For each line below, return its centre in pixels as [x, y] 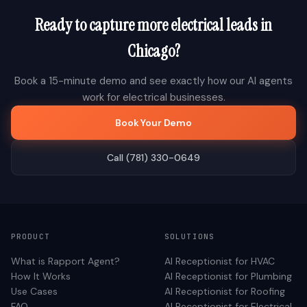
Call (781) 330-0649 [153, 158]
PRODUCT [30, 236]
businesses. [196, 97]
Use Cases [34, 291]
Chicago [151, 51]
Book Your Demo [153, 123]
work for [102, 97]
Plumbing [271, 276]
